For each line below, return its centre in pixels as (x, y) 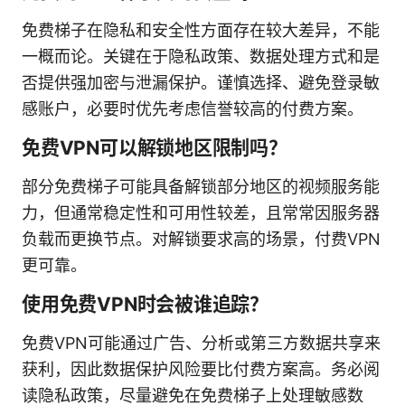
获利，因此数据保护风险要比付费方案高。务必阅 (201, 369)
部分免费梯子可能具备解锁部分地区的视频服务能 (201, 186)
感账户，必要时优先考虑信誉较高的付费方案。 (193, 108)
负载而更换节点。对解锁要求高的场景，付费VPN (201, 239)
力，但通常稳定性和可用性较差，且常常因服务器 (201, 212)
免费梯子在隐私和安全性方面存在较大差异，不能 (201, 30)
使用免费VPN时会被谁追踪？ (146, 304)
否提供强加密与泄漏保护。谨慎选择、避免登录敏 (201, 82)
